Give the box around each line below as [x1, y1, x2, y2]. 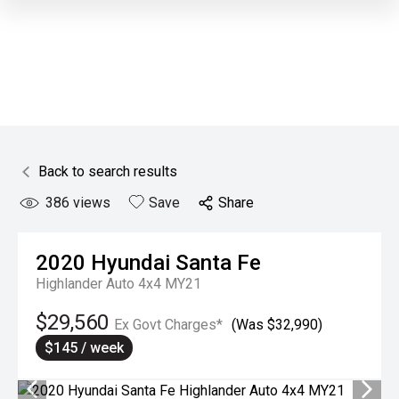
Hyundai [91, 250, 170, 275]
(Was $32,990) [232, 316, 322, 333]
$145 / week [45, 339, 124, 356]
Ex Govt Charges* [114, 316, 223, 333]
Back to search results [38, 163, 177, 180]
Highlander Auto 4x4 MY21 [36, 275, 201, 292]
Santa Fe [175, 250, 261, 275]
